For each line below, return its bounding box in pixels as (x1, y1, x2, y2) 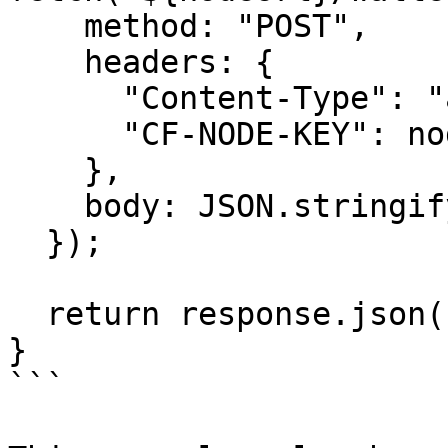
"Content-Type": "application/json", (8, 80, 122, 116)
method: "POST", (8, 8, 84, 44)
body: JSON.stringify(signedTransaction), (8, 188, 84, 224)
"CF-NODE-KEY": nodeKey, (8, 116, 122, 152)
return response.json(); (8, 296, 46, 332)
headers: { (8, 44, 84, 80)
